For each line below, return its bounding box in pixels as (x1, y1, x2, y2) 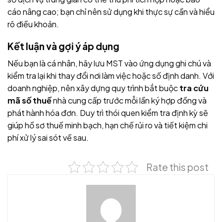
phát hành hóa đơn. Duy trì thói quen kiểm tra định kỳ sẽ (7, 108, 208, 118)
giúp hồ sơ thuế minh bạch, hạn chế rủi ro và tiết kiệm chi (7, 120, 208, 131)
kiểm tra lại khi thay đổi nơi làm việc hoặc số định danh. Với (7, 70, 214, 81)
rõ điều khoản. (7, 18, 59, 29)
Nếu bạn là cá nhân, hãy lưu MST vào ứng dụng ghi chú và (7, 58, 211, 69)
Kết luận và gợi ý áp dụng (7, 40, 119, 53)
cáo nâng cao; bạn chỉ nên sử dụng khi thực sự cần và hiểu (7, 6, 215, 17)
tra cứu (179, 83, 209, 94)
